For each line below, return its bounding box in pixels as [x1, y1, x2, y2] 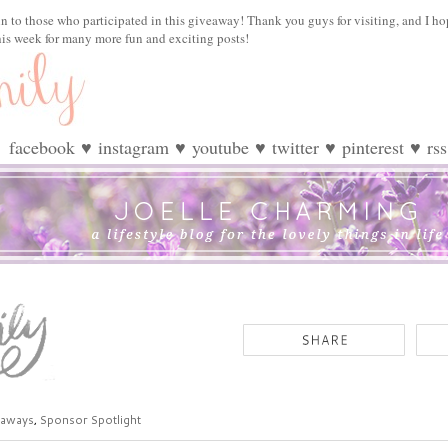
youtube [192, 135, 249, 159]
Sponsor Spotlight [40, 411, 141, 428]
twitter [272, 135, 319, 159]
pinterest [342, 135, 404, 159]
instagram [98, 135, 169, 159]
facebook [9, 135, 75, 159]
